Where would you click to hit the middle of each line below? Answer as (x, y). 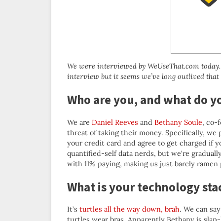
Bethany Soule (178, 122)
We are (79, 122)
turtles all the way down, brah (129, 209)
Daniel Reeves (115, 122)
